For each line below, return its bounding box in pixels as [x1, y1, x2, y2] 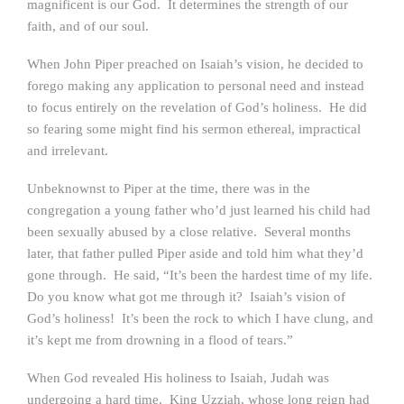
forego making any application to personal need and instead [27, 78, 364, 93]
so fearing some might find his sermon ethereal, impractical [27, 122, 361, 136]
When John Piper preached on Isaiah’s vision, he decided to [27, 57, 363, 71]
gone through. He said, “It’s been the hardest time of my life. [27, 268, 376, 282]
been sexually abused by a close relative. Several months [27, 225, 351, 239]
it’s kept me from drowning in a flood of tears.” [27, 333, 293, 347]
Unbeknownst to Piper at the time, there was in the [27, 181, 310, 196]
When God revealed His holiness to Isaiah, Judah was [27, 371, 329, 385]
